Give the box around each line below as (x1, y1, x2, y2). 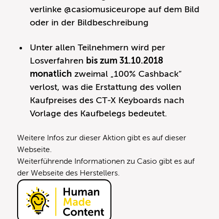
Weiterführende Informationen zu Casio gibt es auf (17, 156, 195, 166)
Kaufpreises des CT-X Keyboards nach (30, 95, 185, 105)
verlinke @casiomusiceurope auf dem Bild (30, 4, 200, 14)
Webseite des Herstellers (31, 168, 118, 177)
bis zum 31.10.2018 (86, 55, 164, 66)
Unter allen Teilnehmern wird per (30, 42, 166, 52)
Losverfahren (30, 55, 87, 66)
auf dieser (152, 133, 186, 142)
